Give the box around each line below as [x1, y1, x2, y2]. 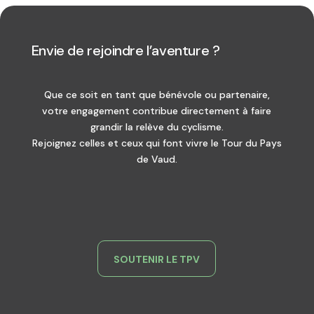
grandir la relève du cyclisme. [90, 120, 224, 133]
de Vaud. [136, 152, 177, 165]
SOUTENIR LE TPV [114, 252, 200, 266]
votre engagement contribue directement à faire [42, 104, 272, 117]
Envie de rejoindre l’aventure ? [31, 41, 220, 60]
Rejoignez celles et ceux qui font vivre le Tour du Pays [32, 136, 282, 149]
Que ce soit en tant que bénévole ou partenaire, [43, 88, 270, 101]
